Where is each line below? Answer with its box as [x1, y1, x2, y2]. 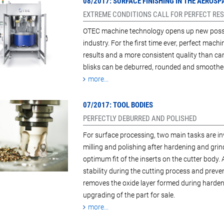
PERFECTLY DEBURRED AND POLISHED [82, 114, 197, 123]
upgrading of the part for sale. [82, 191, 176, 199]
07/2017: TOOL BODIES [82, 100, 153, 110]
